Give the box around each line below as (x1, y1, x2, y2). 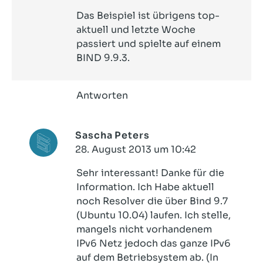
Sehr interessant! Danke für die (76, 167, 224, 179)
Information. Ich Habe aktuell (76, 181, 214, 193)
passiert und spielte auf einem (76, 38, 221, 50)
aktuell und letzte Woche (76, 23, 195, 36)
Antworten (76, 89, 128, 102)
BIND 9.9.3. (76, 52, 130, 64)
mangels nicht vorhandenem (76, 223, 212, 235)
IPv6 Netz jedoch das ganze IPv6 (76, 237, 231, 249)
